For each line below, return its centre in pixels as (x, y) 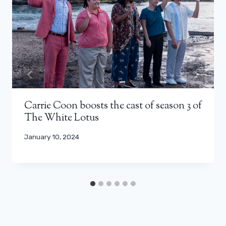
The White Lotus (62, 118)
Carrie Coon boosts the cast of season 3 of (113, 106)
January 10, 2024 (52, 136)
